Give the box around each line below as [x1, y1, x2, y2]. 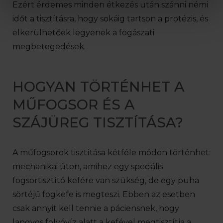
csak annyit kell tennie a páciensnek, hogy [12, 204, 179, 213]
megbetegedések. [12, 42, 86, 51]
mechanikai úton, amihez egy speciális [12, 162, 163, 171]
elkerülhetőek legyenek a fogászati [12, 28, 154, 37]
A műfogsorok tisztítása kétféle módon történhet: [12, 148, 211, 157]
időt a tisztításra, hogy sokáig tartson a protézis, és [12, 14, 208, 23]
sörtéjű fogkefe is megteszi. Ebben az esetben [12, 190, 195, 199]
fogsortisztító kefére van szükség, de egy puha [12, 176, 199, 185]
